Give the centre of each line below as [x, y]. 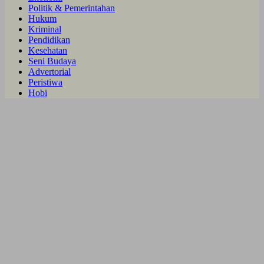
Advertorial [49, 71]
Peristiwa [45, 82]
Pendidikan [49, 39]
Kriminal [45, 29]
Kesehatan [48, 50]
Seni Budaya [52, 61]
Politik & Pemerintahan [72, 8]
